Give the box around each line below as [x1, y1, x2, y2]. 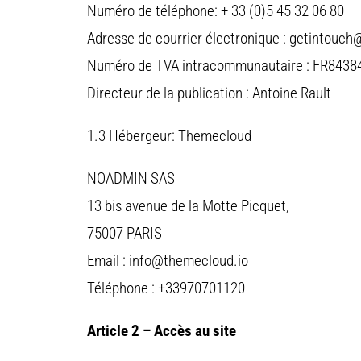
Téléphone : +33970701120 [87, 279, 245, 298]
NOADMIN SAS [87, 169, 175, 189]
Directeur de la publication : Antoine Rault [87, 84, 331, 103]
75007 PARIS [87, 224, 162, 243]
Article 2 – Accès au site [87, 322, 236, 341]
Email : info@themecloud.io [87, 251, 248, 271]
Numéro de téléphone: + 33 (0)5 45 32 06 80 [87, 2, 344, 21]
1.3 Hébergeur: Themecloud [87, 127, 251, 146]
